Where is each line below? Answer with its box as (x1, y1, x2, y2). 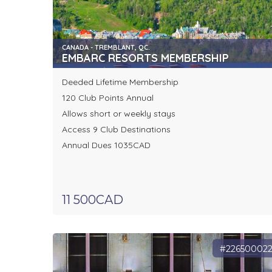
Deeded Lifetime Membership (62, 76, 178, 88)
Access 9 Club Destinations (62, 124, 171, 135)
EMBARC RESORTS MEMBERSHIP (62, 51, 229, 66)
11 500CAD (62, 192, 123, 208)
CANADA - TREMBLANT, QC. (62, 43, 150, 52)
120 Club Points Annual (62, 92, 156, 104)
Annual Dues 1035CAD (62, 140, 151, 151)
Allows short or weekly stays (62, 108, 175, 120)
